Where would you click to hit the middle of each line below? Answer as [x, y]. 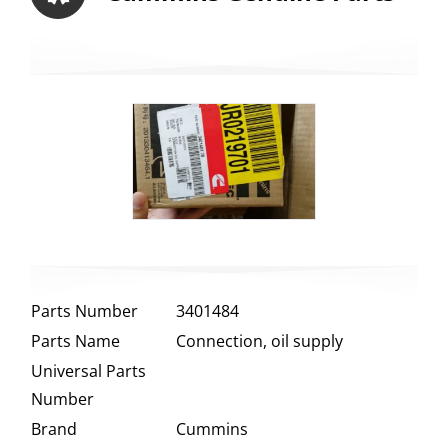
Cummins [211, 429]
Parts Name [75, 341]
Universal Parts [88, 371]
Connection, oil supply [259, 341]
